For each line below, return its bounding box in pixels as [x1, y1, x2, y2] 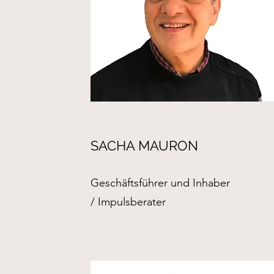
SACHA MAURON [91, 138, 199, 154]
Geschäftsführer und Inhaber [91, 176, 231, 190]
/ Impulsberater [91, 195, 166, 209]
